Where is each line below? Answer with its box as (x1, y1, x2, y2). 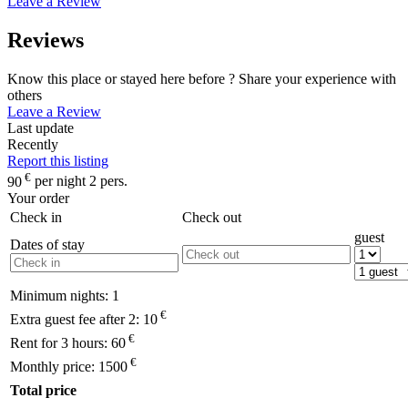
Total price (10, 382, 76, 398)
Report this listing (7, 153, 108, 169)
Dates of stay (10, 236, 85, 252)
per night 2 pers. (35, 173, 127, 189)
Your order (7, 189, 69, 206)
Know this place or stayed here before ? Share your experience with (7, 71, 396, 87)
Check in (10, 209, 62, 225)
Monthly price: (10, 358, 98, 374)
